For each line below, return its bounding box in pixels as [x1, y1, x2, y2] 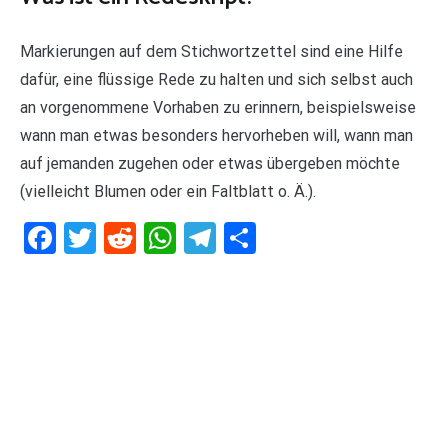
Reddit [136, 218, 224, 257]
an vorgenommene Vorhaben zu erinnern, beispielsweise [20, 97, 416, 117]
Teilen [256, 218, 337, 257]
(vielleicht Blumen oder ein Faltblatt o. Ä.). [20, 181, 316, 201]
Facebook [56, 218, 189, 257]
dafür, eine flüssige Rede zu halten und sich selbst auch [20, 69, 413, 89]
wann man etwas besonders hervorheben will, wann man [20, 125, 413, 145]
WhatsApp [176, 218, 320, 257]
